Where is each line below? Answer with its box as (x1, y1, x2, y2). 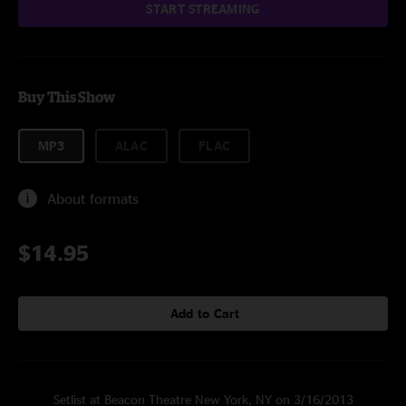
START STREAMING (146, 2, 260, 15)
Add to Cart (169, 306, 240, 320)
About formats (47, 190, 139, 207)
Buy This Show (18, 89, 115, 105)
